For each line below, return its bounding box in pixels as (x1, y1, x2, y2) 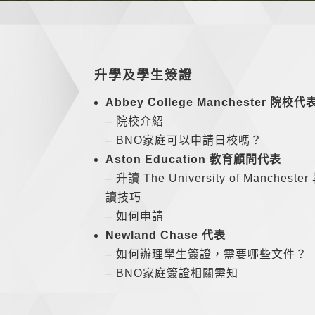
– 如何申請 (105, 210, 165, 223)
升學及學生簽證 (94, 68, 193, 83)
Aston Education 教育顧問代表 (105, 153, 282, 166)
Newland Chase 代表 (105, 229, 226, 242)
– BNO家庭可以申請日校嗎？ (105, 134, 263, 147)
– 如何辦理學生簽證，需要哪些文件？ (105, 248, 308, 261)
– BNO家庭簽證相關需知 (105, 267, 239, 280)
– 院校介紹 (105, 115, 165, 128)
